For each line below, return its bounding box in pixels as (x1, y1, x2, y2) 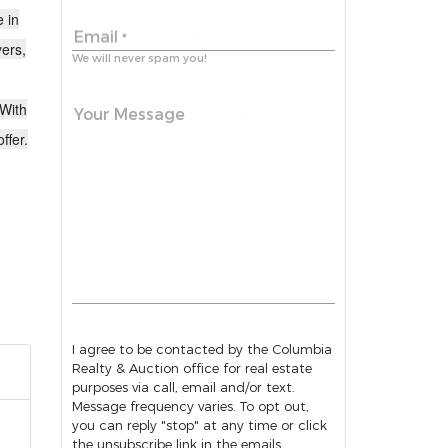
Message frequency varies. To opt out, (72, 397, 240, 415)
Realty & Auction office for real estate (72, 359, 312, 377)
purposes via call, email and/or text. (72, 378, 295, 396)
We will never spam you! (72, 50, 207, 66)
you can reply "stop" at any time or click (72, 416, 327, 434)
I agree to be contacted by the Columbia (72, 340, 332, 358)
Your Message (74, 103, 185, 125)
